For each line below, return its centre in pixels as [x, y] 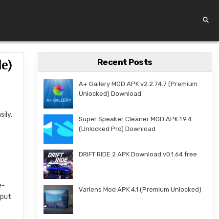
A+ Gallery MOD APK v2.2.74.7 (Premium [138, 84]
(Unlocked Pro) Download [117, 129]
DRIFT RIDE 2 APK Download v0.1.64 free [138, 154]
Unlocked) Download [110, 94]
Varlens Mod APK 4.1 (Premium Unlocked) [140, 189]
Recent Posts [125, 62]
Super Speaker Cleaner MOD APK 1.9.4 [135, 119]
